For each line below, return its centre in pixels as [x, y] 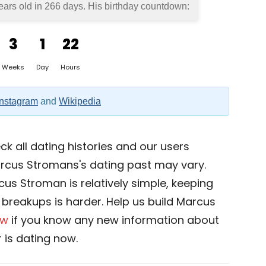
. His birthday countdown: [136, 6]
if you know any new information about [114, 220]
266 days [64, 6]
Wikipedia [80, 101]
